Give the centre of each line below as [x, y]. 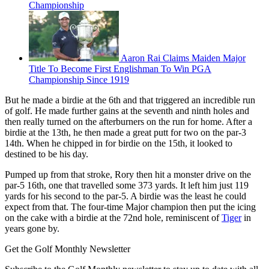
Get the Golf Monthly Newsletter [68, 249]
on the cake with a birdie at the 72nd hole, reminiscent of [113, 218]
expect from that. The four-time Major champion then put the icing [130, 207]
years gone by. [32, 229]
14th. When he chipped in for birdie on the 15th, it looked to [119, 144]
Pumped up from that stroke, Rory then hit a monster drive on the [128, 175]
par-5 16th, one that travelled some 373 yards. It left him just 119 [127, 186]
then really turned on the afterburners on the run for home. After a [128, 122]
